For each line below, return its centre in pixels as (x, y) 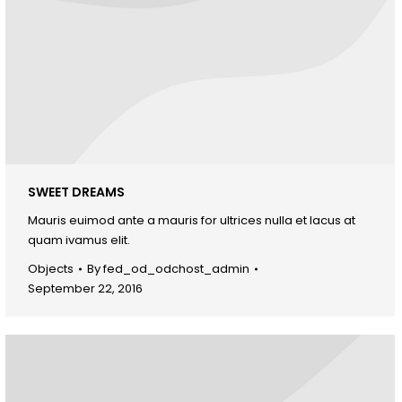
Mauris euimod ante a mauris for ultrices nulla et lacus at (192, 220)
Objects (51, 268)
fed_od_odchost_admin (176, 268)
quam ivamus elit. (79, 240)
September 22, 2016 (85, 288)
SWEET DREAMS (76, 192)
